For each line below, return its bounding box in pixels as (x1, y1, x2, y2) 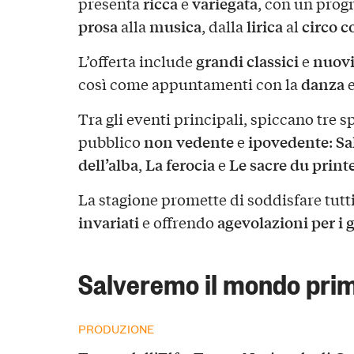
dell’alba (77, 153, 138, 176)
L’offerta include (77, 51, 196, 72)
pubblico (77, 131, 144, 153)
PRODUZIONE (77, 319, 154, 337)
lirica (246, 15, 283, 38)
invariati (77, 211, 139, 234)
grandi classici (195, 50, 299, 73)
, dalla (201, 16, 247, 37)
